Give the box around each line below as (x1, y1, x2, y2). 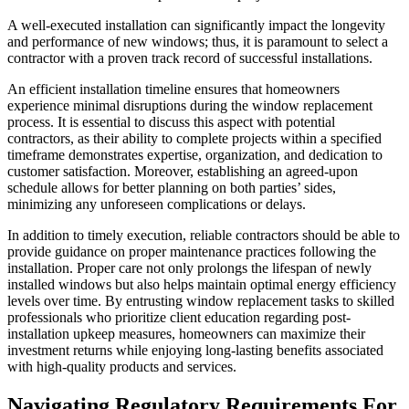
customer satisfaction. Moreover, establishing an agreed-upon (7, 163, 358, 180)
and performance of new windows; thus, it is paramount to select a (7, 34, 388, 50)
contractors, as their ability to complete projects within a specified (7, 131, 382, 147)
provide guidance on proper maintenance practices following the (7, 244, 376, 260)
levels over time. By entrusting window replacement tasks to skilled (7, 293, 394, 309)
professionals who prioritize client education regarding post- (7, 309, 351, 326)
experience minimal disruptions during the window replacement (7, 98, 372, 114)
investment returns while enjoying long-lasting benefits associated (7, 342, 383, 359)
